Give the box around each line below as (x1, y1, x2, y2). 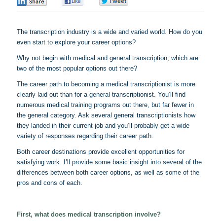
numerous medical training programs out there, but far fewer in (16, 101, 194, 109)
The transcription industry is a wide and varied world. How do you (16, 28, 202, 36)
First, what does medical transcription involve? (16, 211, 161, 219)
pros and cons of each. (16, 179, 82, 187)
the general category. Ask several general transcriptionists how (16, 111, 195, 119)
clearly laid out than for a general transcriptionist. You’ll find (16, 91, 185, 99)
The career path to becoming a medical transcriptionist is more (16, 80, 195, 88)
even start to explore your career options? (16, 38, 136, 46)
